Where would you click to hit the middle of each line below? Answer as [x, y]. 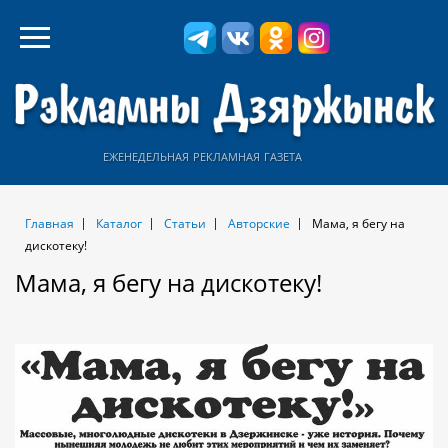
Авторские [259, 223]
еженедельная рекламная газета [202, 155]
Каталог [119, 223]
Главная [49, 223]
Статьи [185, 223]
